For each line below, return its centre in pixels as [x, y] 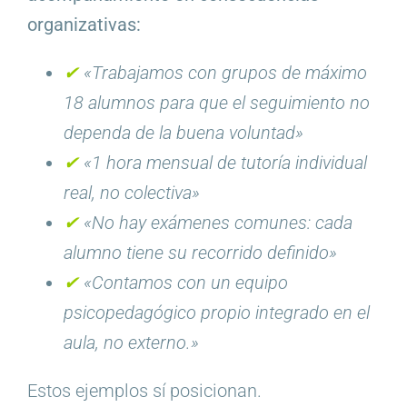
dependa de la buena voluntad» [183, 133]
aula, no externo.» [131, 343]
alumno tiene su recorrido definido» [200, 253]
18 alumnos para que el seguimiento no [216, 103]
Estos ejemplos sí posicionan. [144, 391]
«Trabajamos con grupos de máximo [225, 73]
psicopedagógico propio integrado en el [216, 313]
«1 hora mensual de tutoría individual [225, 163]
